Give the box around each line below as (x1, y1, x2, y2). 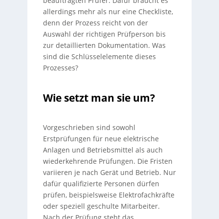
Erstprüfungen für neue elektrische (43, 134, 159, 143)
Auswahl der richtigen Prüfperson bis (43, 29, 166, 39)
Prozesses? (43, 63, 78, 72)
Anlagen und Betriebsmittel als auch (43, 145, 163, 154)
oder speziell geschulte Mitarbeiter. (43, 201, 160, 211)
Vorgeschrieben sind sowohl (43, 123, 135, 132)
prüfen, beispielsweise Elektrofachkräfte (43, 190, 175, 199)
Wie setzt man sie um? (43, 90, 155, 105)
